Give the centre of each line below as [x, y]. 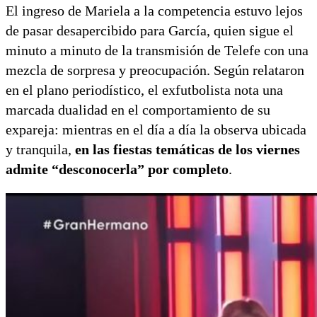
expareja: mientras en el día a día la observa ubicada [156, 130]
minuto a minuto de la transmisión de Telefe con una [157, 51]
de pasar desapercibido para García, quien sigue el [150, 31]
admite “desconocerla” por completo [117, 169]
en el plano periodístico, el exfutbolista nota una [144, 90]
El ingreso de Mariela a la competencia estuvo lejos [154, 11]
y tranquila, [40, 150]
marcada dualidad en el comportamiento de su [138, 110]
